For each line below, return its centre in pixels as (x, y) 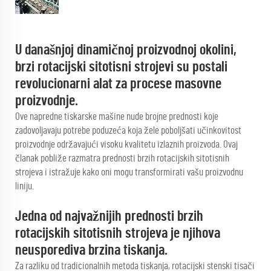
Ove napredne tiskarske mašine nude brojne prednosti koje (117, 116)
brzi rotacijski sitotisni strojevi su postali (121, 67)
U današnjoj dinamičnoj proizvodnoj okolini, (126, 50)
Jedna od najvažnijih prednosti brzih (109, 217)
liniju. (24, 186)
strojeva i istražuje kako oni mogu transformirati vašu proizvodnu (129, 172)
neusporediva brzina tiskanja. (91, 250)
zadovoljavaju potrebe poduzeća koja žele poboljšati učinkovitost (128, 130)
